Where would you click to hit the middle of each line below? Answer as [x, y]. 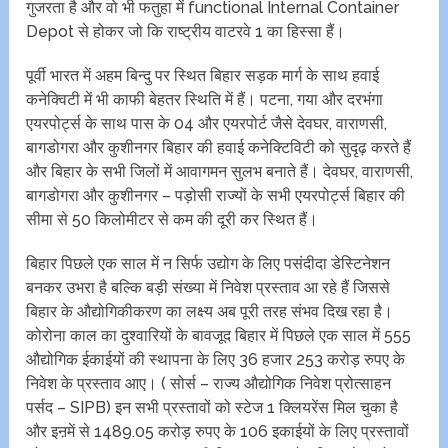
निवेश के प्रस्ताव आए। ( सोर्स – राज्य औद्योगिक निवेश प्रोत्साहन [209, 384]
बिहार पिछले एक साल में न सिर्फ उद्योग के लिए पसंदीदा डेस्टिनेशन [208, 264]
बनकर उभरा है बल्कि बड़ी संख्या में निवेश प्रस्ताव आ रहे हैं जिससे [208, 288]
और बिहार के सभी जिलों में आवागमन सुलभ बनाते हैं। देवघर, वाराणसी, [220, 172]
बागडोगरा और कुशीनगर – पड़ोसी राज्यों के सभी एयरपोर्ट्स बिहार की [216, 196]
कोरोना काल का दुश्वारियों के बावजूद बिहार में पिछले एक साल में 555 [219, 336]
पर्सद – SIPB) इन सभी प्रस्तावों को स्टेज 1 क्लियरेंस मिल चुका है [212, 408]
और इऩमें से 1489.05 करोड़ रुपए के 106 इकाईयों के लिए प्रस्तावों [218, 432]
